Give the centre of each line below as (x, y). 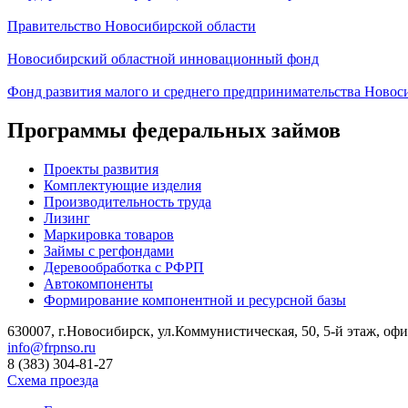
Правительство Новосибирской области (132, 25)
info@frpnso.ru (51, 347)
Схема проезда (53, 380)
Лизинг (67, 218)
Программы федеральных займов (174, 130)
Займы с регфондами (109, 250)
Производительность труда (127, 201)
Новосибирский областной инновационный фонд (163, 58)
